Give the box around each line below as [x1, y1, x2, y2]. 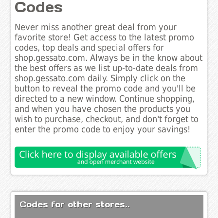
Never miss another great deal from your [15, 22, 177, 33]
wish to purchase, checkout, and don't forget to [15, 114, 199, 125]
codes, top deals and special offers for [15, 43, 164, 53]
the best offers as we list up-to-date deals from [15, 63, 199, 73]
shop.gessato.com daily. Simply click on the [15, 73, 186, 84]
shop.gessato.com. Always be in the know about [15, 53, 203, 63]
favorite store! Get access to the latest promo [15, 33, 195, 43]
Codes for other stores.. [19, 199, 130, 210]
